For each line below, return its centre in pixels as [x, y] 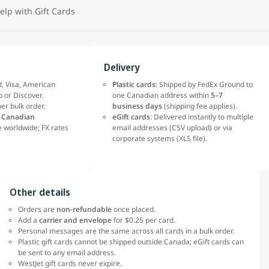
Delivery [122, 68]
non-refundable [84, 210]
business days [138, 106]
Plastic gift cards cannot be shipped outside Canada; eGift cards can [131, 242]
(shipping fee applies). [201, 106]
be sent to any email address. [68, 253]
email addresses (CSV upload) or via [173, 128]
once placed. [134, 210]
